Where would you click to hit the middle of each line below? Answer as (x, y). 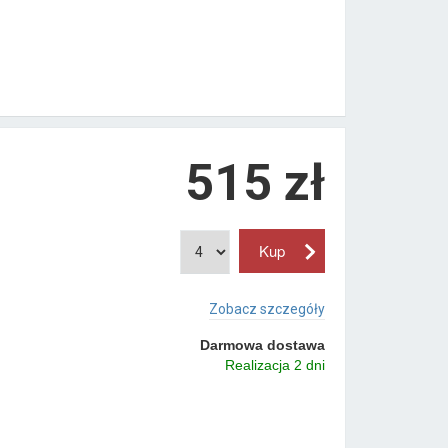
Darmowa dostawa (262, 345)
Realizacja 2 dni (274, 365)
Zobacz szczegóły (266, 309)
